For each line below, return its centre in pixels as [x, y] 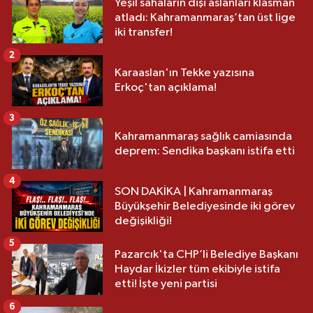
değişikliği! [143, 221]
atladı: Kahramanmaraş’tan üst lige [205, 17]
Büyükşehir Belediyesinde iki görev [205, 207]
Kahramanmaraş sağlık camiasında [203, 136]
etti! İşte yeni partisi [166, 284]
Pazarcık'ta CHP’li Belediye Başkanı [206, 255]
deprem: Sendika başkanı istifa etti [205, 151]
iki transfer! [144, 32]
